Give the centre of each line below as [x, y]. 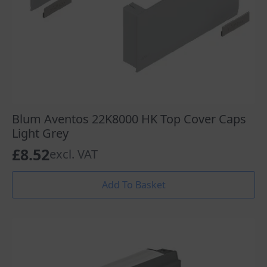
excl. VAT [74, 154]
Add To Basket [133, 184]
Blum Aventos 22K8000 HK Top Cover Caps [129, 119]
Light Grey [40, 133]
